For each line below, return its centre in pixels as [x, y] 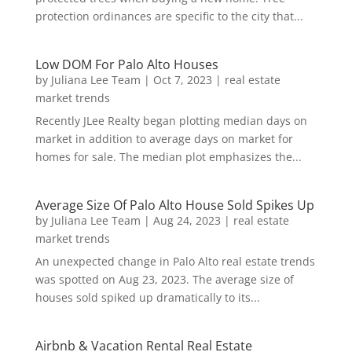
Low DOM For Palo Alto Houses [126, 64]
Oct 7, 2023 [182, 79]
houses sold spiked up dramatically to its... [147, 297]
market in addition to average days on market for [164, 138]
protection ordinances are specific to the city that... [169, 16]
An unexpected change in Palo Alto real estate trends [175, 261]
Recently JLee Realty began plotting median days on [171, 120]
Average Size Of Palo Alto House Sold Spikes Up [174, 205]
